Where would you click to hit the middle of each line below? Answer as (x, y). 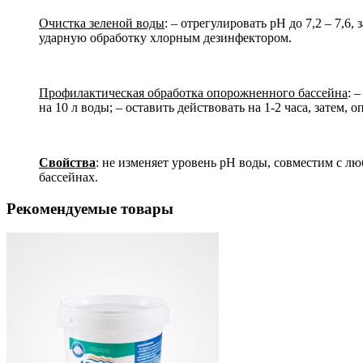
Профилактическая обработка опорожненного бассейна (193, 92)
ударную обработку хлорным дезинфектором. (165, 37)
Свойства (67, 162)
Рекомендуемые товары (90, 208)
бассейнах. (68, 177)
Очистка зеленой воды (102, 23)
